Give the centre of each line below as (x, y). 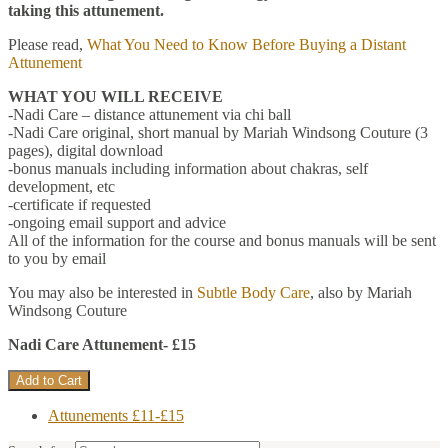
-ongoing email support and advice (117, 222)
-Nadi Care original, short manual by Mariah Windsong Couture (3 (218, 132)
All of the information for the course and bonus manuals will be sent (222, 240)
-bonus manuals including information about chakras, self (188, 168)
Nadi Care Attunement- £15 (102, 344)
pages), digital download (85, 150)
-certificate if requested (79, 204)
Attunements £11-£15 (116, 415)
